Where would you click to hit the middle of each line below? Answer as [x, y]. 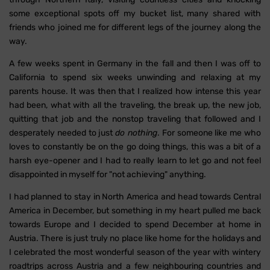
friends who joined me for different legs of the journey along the [135, 28]
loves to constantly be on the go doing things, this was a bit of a [135, 147]
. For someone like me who [209, 133]
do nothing [137, 133]
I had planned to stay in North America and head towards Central [135, 197]
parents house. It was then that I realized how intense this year [135, 92]
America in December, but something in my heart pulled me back [135, 211]
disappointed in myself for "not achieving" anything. [108, 175]
